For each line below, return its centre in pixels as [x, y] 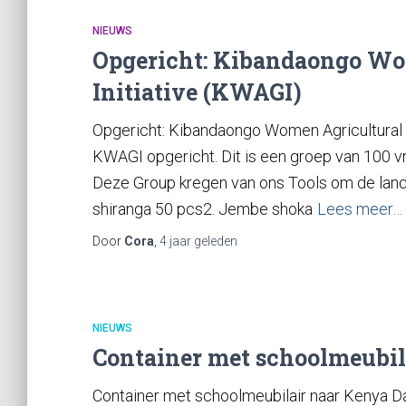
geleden [214, 241]
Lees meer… [360, 209]
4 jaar [175, 241]
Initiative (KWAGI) [197, 92]
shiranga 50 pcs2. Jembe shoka [203, 209]
